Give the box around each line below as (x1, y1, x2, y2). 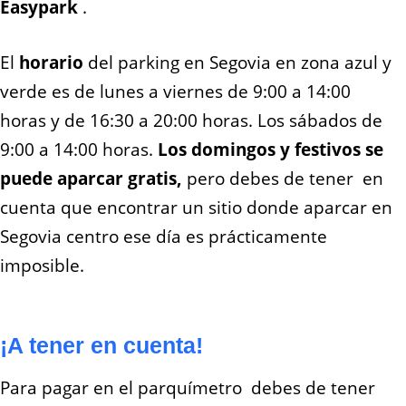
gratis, (123, 167, 187, 191)
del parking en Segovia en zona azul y (83, 51, 391, 75)
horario (19, 51, 83, 75)
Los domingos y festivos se (158, 138, 383, 162)
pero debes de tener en (187, 167, 383, 191)
